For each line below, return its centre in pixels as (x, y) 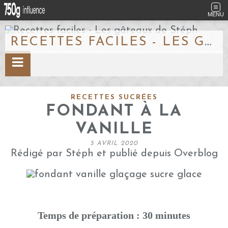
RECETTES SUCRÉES (114, 97)
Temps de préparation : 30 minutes (114, 216)
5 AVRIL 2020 (114, 144)
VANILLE (114, 130)
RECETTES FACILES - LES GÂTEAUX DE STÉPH (208, 42)
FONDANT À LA (114, 112)
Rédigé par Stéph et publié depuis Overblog (114, 154)
